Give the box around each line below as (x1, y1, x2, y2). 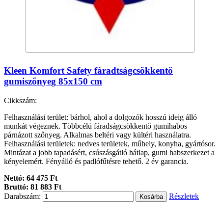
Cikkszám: (4, 96, 37, 105)
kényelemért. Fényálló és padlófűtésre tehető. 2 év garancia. (4, 157, 189, 165)
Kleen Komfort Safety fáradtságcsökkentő (4, 65, 173, 76)
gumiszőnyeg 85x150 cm (4, 76, 102, 87)
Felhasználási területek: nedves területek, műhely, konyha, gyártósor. (4, 139, 216, 148)
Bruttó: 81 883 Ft (4, 182, 61, 191)
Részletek (169, 192, 199, 200)
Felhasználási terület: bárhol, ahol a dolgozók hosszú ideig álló (4, 112, 197, 121)
